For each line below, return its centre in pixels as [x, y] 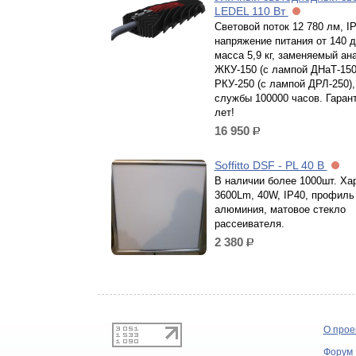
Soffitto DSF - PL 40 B [271, 165]
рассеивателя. [249, 224]
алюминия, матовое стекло [280, 209]
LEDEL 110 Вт [251, 11]
